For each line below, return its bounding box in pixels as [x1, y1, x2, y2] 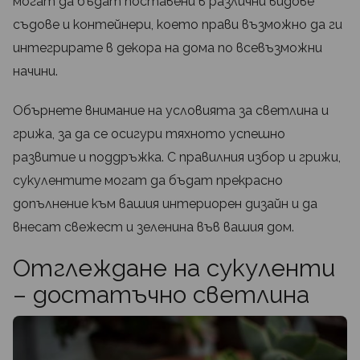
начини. [13, 63, 58, 80]
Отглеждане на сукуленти [13, 254, 335, 283]
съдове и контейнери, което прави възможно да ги [13, 17, 342, 33]
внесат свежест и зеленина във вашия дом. [13, 219, 294, 235]
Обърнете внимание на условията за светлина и [13, 103, 329, 119]
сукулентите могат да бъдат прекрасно [13, 173, 283, 189]
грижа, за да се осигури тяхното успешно [13, 126, 285, 142]
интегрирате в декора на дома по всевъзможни [13, 40, 322, 56]
